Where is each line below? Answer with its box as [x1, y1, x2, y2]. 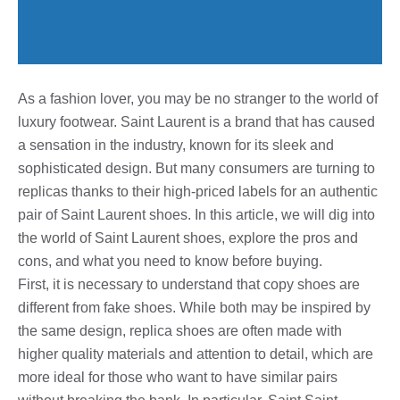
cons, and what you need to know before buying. [18, 253, 322, 269]
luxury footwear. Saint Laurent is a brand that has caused [18, 113, 375, 129]
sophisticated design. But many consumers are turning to [18, 160, 375, 176]
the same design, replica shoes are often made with [18, 322, 342, 338]
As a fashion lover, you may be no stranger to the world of [18, 90, 378, 106]
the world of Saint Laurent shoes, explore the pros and [18, 229, 358, 246]
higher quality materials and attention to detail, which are [18, 346, 373, 362]
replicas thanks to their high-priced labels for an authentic [18, 183, 378, 199]
